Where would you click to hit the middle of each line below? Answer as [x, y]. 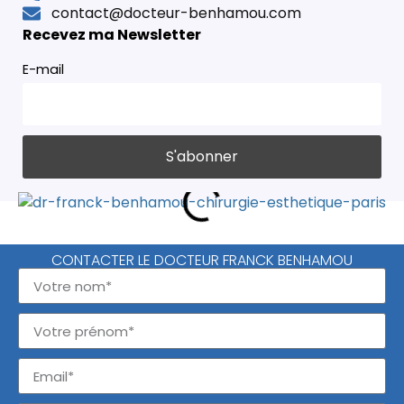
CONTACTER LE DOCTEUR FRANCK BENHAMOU [202, 261]
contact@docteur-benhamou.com [176, 13]
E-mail [43, 69]
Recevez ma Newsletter [112, 34]
